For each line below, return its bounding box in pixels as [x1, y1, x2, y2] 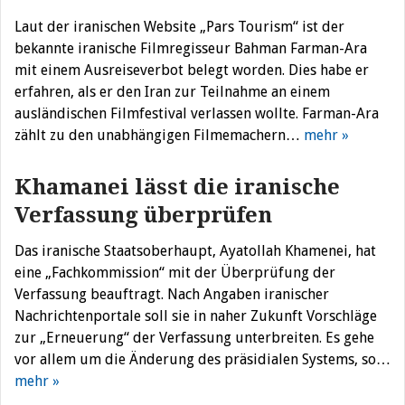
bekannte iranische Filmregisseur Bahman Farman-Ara [14, 40, 367, 57]
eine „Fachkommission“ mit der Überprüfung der [14, 264, 335, 281]
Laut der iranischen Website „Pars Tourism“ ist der [14, 18, 344, 35]
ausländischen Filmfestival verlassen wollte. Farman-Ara [14, 105, 379, 122]
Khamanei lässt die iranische [14, 174, 340, 200]
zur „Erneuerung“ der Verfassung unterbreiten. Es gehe [14, 329, 374, 346]
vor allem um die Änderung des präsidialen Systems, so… [14, 351, 391, 368]
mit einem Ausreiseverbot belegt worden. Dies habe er [14, 61, 369, 79]
